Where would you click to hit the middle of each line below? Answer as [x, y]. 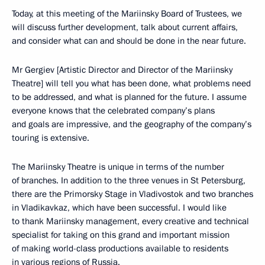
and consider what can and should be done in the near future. [129, 41]
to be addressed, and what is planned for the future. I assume [129, 97]
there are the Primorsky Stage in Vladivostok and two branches [132, 194]
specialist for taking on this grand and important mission [121, 235]
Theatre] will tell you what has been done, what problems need [131, 83]
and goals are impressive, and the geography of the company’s [132, 124]
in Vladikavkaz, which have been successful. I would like [119, 208]
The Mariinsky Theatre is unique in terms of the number [118, 167]
